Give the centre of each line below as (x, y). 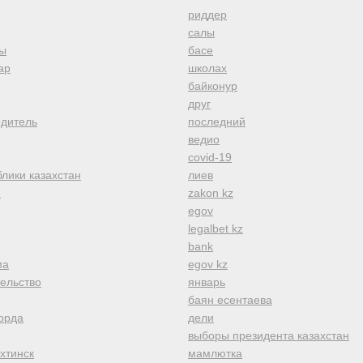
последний (217, 122)
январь (207, 282)
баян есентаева (230, 300)
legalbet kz (216, 228)
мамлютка (215, 353)
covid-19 (210, 157)
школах (207, 68)
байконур (213, 86)
